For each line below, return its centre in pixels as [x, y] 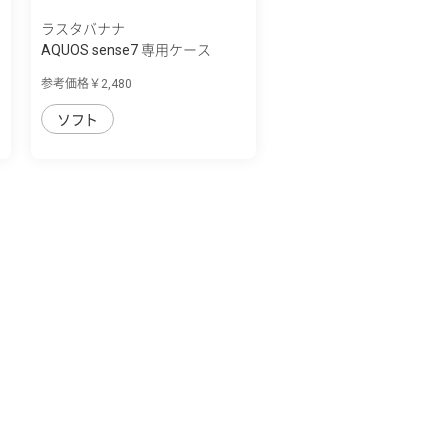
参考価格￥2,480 [86, 83]
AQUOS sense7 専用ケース [126, 49]
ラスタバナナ [83, 28]
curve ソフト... [85, 70]
